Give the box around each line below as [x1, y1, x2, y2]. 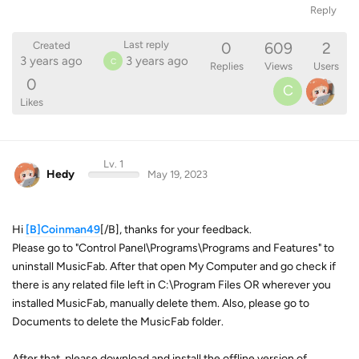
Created [32, 39, 71, 51]
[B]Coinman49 [26, 223, 100, 236]
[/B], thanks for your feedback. [100, 223, 252, 236]
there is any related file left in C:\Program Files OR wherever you [12, 278, 331, 292]
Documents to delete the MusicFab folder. [12, 315, 224, 329]
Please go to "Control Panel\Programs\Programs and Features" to [12, 241, 334, 255]
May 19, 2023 [147, 167, 208, 180]
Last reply [123, 38, 169, 50]
